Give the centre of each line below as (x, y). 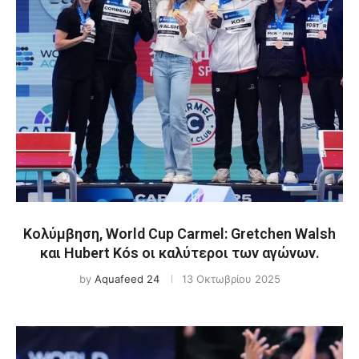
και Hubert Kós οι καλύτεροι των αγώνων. (179, 253)
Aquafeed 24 (127, 279)
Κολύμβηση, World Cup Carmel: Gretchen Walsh (179, 234)
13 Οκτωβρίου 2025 (231, 279)
